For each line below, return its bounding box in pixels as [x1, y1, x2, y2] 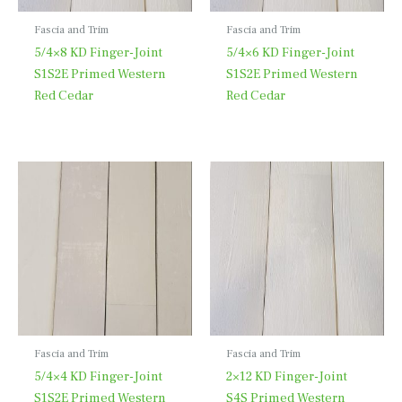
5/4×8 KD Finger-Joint [33, 43, 162, 61]
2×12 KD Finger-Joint [225, 367, 347, 385]
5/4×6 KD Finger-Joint [225, 43, 354, 61]
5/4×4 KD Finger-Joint [33, 367, 162, 385]
